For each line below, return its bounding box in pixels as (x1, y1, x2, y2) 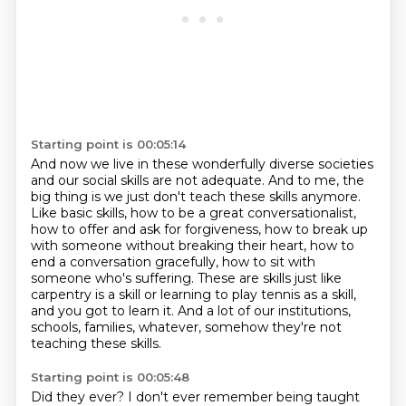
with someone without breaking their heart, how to (30, 237, 354, 254)
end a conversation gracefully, (30, 254, 222, 270)
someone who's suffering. (30, 270, 198, 286)
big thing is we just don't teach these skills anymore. (30, 188, 361, 205)
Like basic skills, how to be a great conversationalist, (30, 205, 356, 221)
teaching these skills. (30, 335, 161, 352)
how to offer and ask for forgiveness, (30, 221, 265, 237)
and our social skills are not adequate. (30, 172, 268, 188)
